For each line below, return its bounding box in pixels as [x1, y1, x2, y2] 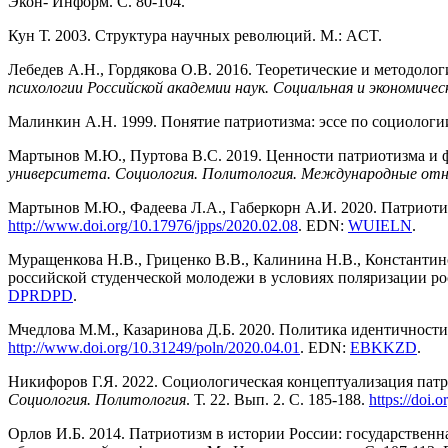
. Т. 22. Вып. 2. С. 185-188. [186, 391, 369, 409]
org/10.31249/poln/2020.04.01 [107, 339, 300, 357]
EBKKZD [350, 339, 417, 357]
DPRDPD [8, 287, 73, 305]
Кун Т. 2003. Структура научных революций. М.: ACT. [8, 27, 382, 45]
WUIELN [348, 217, 412, 235]
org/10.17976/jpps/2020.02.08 [107, 217, 298, 235]
